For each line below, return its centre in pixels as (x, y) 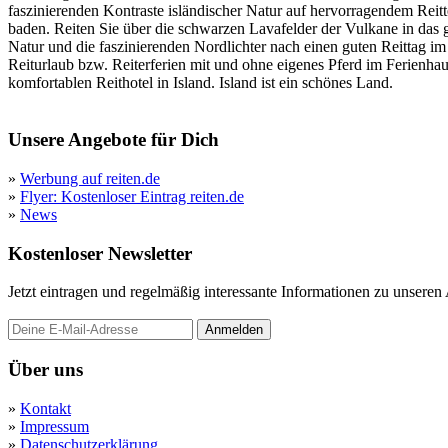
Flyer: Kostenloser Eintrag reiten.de (132, 196)
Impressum (54, 426)
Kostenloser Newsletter (100, 253)
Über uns (45, 370)
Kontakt (45, 408)
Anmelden (234, 330)
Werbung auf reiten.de (90, 178)
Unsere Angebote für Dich (113, 140)
